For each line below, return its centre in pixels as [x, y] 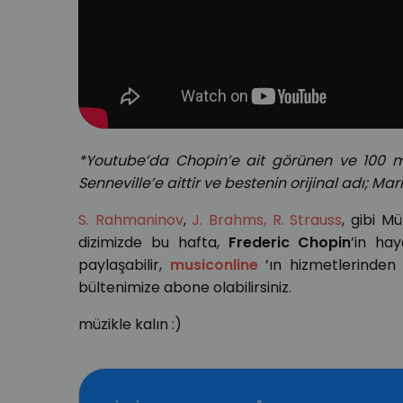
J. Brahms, [226, 220]
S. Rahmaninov [131, 220]
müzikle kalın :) [130, 325]
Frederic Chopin [290, 243]
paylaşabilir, [124, 265]
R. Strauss [307, 220]
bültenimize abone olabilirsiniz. [185, 288]
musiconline [214, 265]
